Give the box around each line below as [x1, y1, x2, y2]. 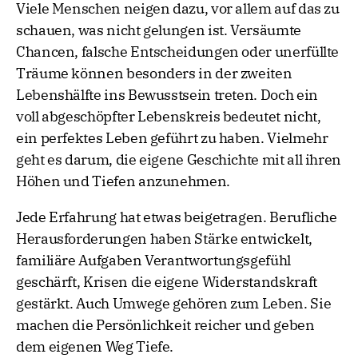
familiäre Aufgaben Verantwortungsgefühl [16, 251, 291, 270]
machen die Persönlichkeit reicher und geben [16, 316, 315, 335]
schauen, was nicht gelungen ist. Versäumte [16, 21, 301, 40]
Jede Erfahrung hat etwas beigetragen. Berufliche [16, 208, 337, 227]
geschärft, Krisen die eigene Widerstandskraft [16, 272, 317, 292]
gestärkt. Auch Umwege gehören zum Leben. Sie [16, 294, 332, 313]
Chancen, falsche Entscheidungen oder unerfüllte [16, 42, 340, 62]
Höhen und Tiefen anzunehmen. [16, 172, 230, 191]
